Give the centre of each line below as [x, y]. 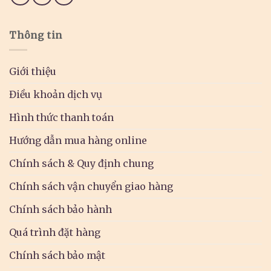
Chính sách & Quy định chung [81, 164]
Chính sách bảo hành [60, 210]
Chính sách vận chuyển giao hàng [91, 187]
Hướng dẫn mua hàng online [78, 141]
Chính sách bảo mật [57, 256]
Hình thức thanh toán [61, 118]
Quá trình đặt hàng [55, 233]
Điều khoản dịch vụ [56, 95]
